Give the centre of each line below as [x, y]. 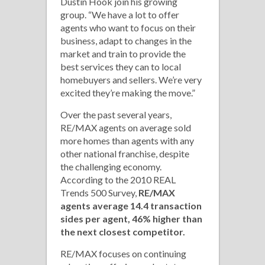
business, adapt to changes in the [126, 41]
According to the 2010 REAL [118, 180]
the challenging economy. [111, 167]
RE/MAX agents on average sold [126, 127]
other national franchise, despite [125, 153]
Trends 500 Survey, [99, 193]
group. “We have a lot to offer [120, 14]
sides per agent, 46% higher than [131, 219]
